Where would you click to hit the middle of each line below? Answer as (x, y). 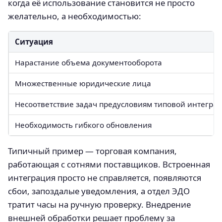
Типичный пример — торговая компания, (92, 151)
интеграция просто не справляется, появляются (105, 177)
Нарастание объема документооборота (88, 62)
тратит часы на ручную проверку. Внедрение (99, 204)
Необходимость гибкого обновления (83, 125)
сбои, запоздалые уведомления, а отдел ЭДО (99, 191)
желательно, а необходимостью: (75, 16)
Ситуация (34, 41)
